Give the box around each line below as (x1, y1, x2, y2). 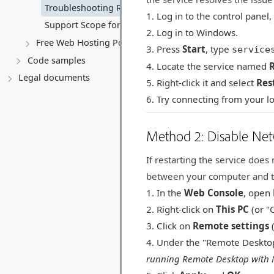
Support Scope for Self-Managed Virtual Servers (45, 19, 244, 31)
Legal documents (18, 72, 91, 84)
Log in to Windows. (157, 26, 239, 39)
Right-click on (157, 203, 217, 216)
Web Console (184, 187, 244, 199)
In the (157, 187, 185, 199)
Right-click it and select (157, 76, 257, 89)
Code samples (27, 54, 86, 66)
